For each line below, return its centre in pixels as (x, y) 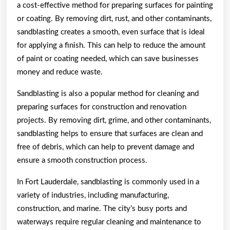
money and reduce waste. (60, 72)
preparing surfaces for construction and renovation (102, 107)
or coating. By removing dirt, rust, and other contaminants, (114, 18)
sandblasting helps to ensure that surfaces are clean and (110, 133)
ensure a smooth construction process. (82, 160)
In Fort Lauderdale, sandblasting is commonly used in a (108, 182)
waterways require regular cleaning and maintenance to (109, 222)
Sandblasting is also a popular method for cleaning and (108, 93)
